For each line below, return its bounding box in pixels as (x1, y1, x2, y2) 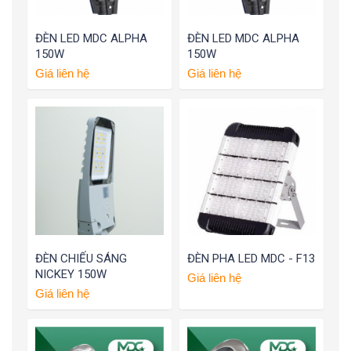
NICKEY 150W (35, 267, 107, 282)
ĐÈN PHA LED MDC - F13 (187, 251, 315, 266)
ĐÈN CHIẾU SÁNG (35, 251, 127, 266)
